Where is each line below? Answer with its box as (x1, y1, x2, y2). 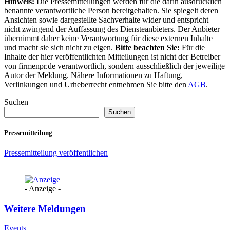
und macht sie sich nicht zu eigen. (4, 43, 115, 52)
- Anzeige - (25, 184, 61, 194)
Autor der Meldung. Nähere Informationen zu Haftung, (4, 70, 183, 80)
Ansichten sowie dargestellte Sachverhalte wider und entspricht (4, 15, 208, 24)
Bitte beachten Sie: (115, 43, 180, 52)
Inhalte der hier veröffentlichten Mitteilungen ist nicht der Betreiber (4, 52, 220, 61)
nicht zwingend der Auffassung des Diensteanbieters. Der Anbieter (4, 24, 220, 33)
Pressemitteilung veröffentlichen (4, 148, 108, 158)
